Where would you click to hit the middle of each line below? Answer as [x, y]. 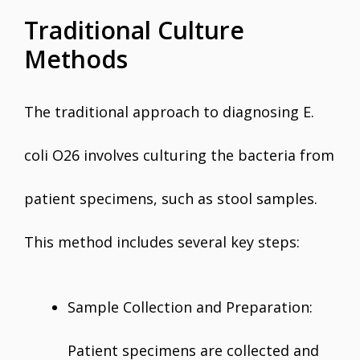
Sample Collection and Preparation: [190, 307]
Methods [76, 59]
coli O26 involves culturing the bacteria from [179, 155]
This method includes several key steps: [162, 242]
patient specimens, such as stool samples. [171, 198]
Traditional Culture [134, 30]
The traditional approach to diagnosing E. [169, 112]
